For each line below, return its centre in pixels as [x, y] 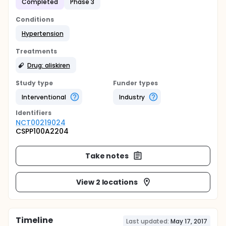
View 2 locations [107, 182]
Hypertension [43, 33]
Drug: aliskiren [49, 65]
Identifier [32, 113]
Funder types [135, 83]
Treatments [36, 51]
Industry [132, 97]
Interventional [44, 97]
